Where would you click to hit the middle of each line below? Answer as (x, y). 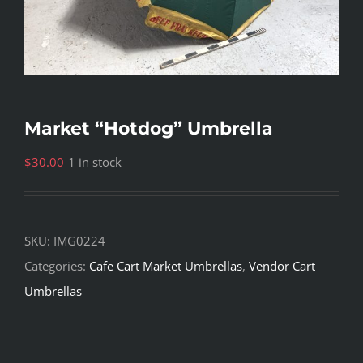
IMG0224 (79, 241)
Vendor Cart (282, 266)
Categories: (57, 266)
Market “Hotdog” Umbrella (149, 129)
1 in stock (95, 162)
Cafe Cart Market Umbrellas (166, 266)
